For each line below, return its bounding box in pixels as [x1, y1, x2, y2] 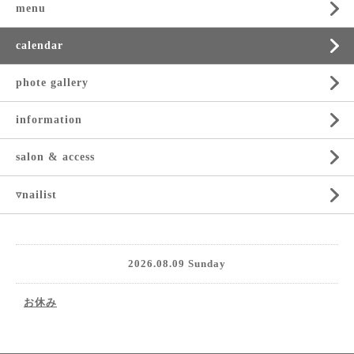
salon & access [16, 151, 95, 163]
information [16, 114, 82, 126]
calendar [16, 40, 63, 51]
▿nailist [16, 189, 57, 201]
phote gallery [16, 77, 88, 88]
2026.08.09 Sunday [128, 258, 226, 269]
